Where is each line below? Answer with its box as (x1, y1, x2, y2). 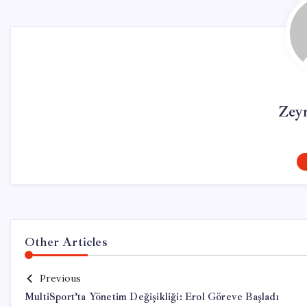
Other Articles (25, 234, 108, 249)
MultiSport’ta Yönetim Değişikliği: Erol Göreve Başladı (25, 291, 279, 304)
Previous (39, 272, 82, 284)
